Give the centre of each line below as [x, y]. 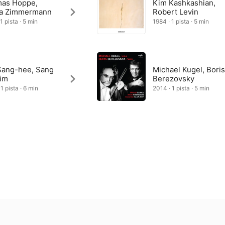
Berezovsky [174, 79]
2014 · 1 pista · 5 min [181, 88]
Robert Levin [176, 12]
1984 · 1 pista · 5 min [181, 21]
